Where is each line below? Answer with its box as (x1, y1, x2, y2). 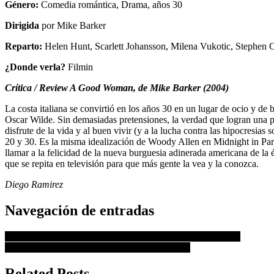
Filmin (68, 61, 93, 72)
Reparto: (5, 40, 42, 51)
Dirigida (5, 20, 39, 31)
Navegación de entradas (5, 202, 154, 218)
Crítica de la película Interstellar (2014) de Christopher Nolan (5, 231, 240, 242)
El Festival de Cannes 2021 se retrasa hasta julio (5, 242, 190, 253)
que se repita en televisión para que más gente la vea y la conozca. (5, 158, 259, 169)
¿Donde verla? (5, 61, 68, 72)
